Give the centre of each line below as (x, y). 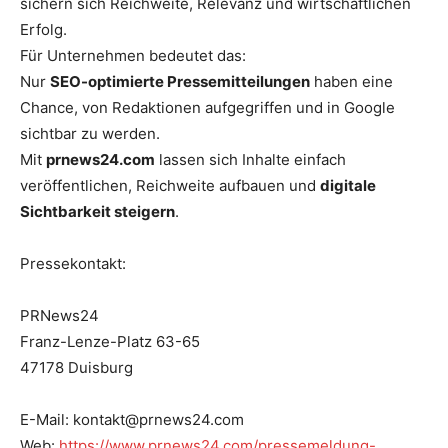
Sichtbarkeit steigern (97, 211)
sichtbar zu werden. (90, 133)
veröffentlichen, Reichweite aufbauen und (170, 185)
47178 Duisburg (76, 367)
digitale (348, 185)
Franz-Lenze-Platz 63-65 (110, 341)
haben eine (351, 81)
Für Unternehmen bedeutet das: (133, 55)
